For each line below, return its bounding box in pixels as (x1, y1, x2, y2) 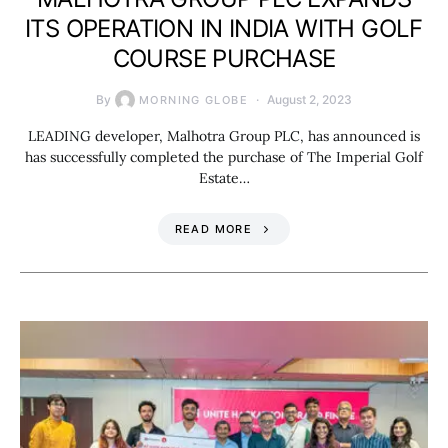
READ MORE (174, 221, 252, 236)
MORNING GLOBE (139, 92, 248, 107)
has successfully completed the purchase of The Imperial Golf (25, 147, 423, 166)
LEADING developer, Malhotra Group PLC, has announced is (28, 126, 420, 145)
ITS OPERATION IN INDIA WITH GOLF (25, 13, 423, 43)
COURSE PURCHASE (112, 43, 336, 73)
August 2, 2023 (266, 91, 352, 107)
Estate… (198, 168, 250, 187)
